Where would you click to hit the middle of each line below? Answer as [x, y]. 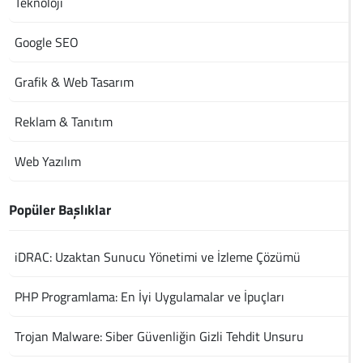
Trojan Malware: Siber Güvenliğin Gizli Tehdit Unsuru [160, 337]
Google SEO [47, 43]
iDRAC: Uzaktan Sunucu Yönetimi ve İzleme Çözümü [158, 257]
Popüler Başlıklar [60, 210]
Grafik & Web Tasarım [75, 82]
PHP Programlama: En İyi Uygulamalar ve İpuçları [150, 297]
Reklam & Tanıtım [64, 122]
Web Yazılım [48, 162]
